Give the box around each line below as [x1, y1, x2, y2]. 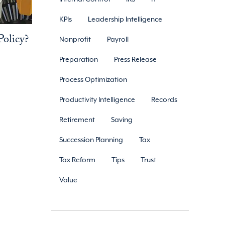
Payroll [107, 35, 129, 43]
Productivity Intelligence [59, 95, 136, 103]
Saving [111, 116, 133, 124]
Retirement [59, 116, 95, 124]
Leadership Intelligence [88, 15, 163, 23]
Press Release [114, 55, 157, 63]
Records [151, 95, 178, 103]
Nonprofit [59, 35, 91, 43]
